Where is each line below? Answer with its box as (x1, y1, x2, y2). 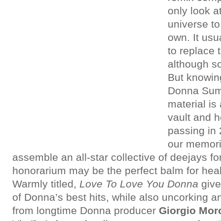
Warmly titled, (12, 178, 79, 189)
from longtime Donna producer (12, 205, 159, 216)
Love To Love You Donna (79, 178, 198, 189)
